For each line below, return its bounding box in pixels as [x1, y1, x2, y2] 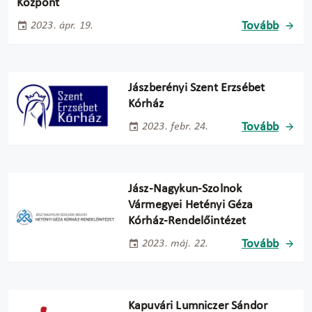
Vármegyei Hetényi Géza [128, 198, 253, 212]
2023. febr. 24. [142, 121, 209, 133]
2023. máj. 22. [142, 238, 209, 250]
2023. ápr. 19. [31, 20, 94, 32]
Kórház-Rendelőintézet [128, 214, 247, 228]
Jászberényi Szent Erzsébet [128, 81, 265, 95]
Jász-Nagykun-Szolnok [128, 182, 242, 196]
